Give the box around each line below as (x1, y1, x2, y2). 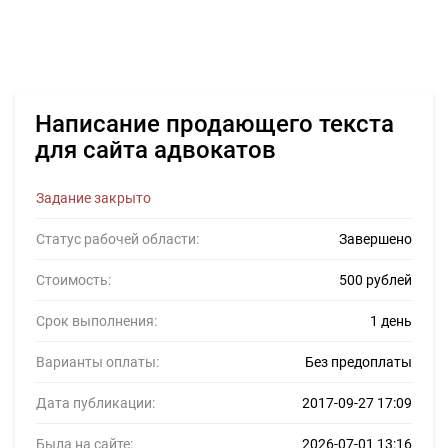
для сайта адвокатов (35, 136, 276, 164)
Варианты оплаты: (36, 354, 159, 370)
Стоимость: (36, 272, 111, 288)
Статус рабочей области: (36, 231, 199, 247)
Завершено (339, 231, 412, 247)
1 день (370, 313, 412, 329)
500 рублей (339, 272, 412, 288)
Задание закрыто (36, 190, 151, 206)
